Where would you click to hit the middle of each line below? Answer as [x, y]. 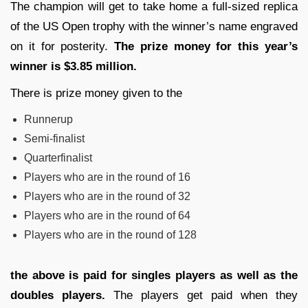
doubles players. [58, 295]
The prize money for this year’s [203, 46]
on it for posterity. [59, 46]
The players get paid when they [201, 295]
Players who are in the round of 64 [107, 215]
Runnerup [48, 119]
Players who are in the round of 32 [107, 196]
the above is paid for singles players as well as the [154, 275]
